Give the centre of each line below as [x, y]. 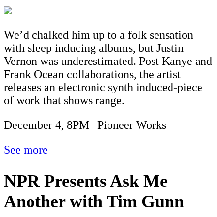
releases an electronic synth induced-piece [103, 87]
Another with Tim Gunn [94, 201]
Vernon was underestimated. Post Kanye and [108, 61]
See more [26, 150]
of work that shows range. [64, 101]
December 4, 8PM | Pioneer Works [85, 125]
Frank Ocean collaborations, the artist [92, 74]
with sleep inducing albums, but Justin [94, 48]
